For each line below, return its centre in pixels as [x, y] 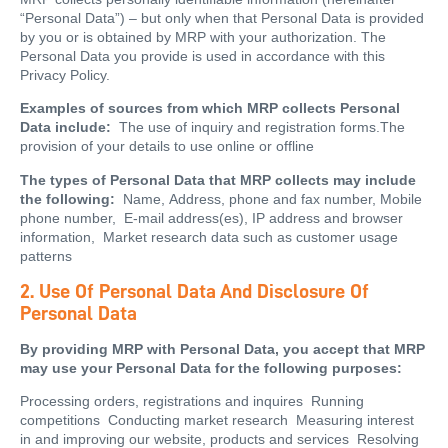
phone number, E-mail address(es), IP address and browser [211, 217]
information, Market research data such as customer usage [209, 236]
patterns [46, 255]
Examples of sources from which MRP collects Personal [210, 108]
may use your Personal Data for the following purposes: [211, 368]
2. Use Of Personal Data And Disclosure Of [194, 291]
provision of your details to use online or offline [167, 146]
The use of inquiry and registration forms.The [258, 127]
